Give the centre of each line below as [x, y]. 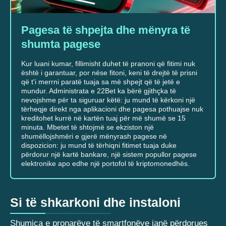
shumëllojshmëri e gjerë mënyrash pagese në [94, 136]
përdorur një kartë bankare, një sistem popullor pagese [109, 154]
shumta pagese [61, 44]
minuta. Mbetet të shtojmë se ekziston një [88, 127]
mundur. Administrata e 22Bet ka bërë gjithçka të [99, 91]
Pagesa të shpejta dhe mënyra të [106, 30]
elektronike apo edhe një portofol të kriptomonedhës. [105, 163]
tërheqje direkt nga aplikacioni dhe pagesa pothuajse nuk [112, 109]
